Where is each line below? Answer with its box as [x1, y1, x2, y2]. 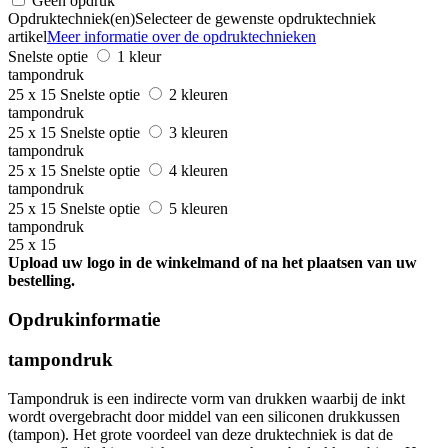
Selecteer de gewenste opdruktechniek [135, 9, 376, 27]
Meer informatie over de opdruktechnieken [47, 27, 316, 45]
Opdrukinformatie [8, 308, 160, 330]
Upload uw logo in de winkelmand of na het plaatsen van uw [8, 253, 417, 271]
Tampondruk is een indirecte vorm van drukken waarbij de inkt [8, 389, 405, 407]
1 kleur [117, 47, 161, 65]
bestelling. [8, 271, 75, 289]
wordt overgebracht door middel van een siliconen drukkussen [8, 407, 400, 425]
